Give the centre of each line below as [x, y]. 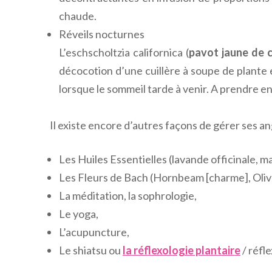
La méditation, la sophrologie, [128, 195]
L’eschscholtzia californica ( [124, 52]
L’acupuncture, [94, 232]
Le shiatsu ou [91, 250]
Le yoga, [79, 213]
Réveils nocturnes [102, 34]
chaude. [78, 15]
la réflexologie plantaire [182, 250]
